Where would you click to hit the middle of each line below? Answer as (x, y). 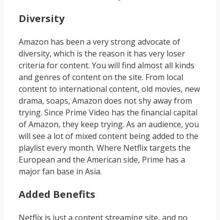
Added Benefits (57, 194)
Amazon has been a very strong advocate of (99, 42)
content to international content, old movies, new (109, 89)
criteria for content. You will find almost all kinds (107, 66)
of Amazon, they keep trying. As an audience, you (109, 124)
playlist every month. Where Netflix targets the (105, 148)
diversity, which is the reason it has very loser (102, 54)
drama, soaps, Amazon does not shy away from (105, 101)
